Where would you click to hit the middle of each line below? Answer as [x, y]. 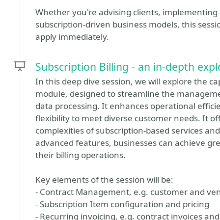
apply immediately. [72, 37]
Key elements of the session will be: [104, 179]
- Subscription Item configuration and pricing [122, 204]
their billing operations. [81, 155]
